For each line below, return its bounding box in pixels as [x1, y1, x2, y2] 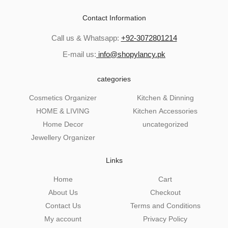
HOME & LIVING [36, 107, 90, 116]
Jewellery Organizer [31, 133, 95, 142]
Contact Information [82, 14, 146, 22]
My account [44, 215, 81, 223]
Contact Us [45, 202, 81, 210]
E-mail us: [63, 50, 96, 59]
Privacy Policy [143, 215, 187, 223]
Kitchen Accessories [133, 107, 197, 116]
